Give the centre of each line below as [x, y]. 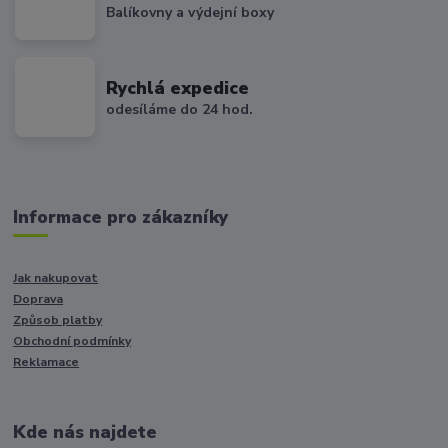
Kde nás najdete [85, 431]
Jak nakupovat [56, 277]
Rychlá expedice [178, 87]
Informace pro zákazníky [121, 217]
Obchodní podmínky [72, 340]
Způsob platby [58, 319]
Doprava [38, 298]
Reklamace [46, 361]
